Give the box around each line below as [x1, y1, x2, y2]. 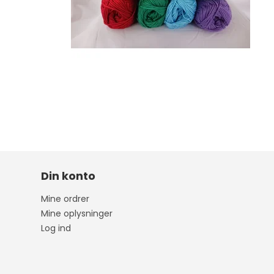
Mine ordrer [41, 193, 90, 206]
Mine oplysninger [41, 207, 113, 220]
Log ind [41, 222, 72, 235]
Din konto [41, 168, 96, 184]
